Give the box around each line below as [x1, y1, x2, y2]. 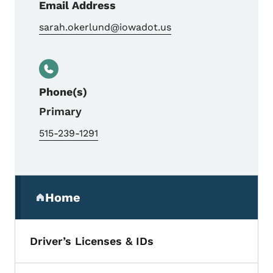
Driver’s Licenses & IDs [30, 235, 154, 248]
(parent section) [35, 196, 133, 211]
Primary [39, 105, 82, 118]
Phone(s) [39, 85, 87, 99]
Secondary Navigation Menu [14, 175, 214, 193]
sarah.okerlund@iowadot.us [39, 21, 171, 34]
